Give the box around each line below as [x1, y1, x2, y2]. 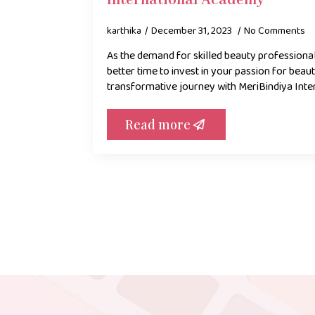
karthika [107, 22, 141, 40]
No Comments [244, 22, 305, 40]
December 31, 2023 [151, 22, 234, 40]
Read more [125, 116, 191, 134]
